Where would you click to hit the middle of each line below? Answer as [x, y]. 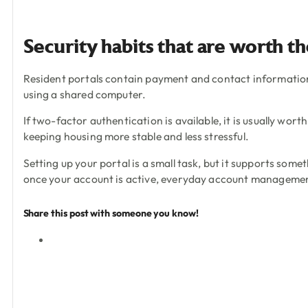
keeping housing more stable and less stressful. [136, 136]
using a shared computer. [85, 94]
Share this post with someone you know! [111, 213]
